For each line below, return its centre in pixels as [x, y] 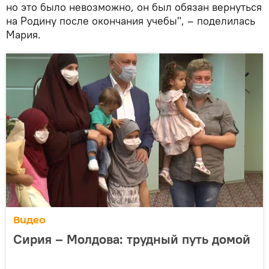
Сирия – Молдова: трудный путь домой [132, 239]
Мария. [23, 35]
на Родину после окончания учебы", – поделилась [131, 21]
